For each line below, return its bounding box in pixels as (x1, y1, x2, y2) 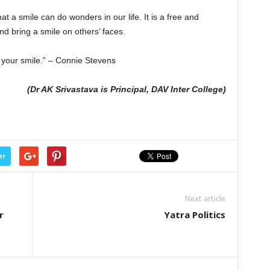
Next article (184, 193, 225, 204)
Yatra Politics (163, 209, 225, 221)
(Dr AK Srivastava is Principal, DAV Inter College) (27, 84, 226, 94)
